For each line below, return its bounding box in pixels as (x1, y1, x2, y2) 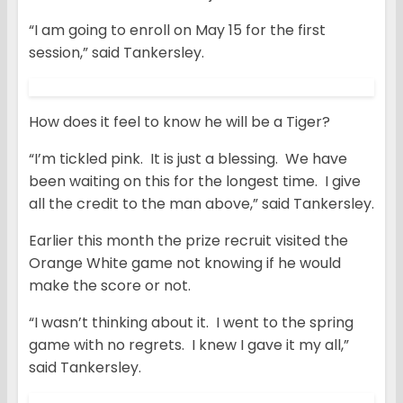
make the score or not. (29, 275, 191, 297)
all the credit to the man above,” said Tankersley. (29, 193, 374, 215)
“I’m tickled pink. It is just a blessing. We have (29, 148, 347, 170)
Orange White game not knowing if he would (29, 253, 341, 274)
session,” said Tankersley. (29, 42, 204, 64)
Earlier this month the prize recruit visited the (29, 230, 348, 252)
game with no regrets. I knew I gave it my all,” (29, 335, 349, 356)
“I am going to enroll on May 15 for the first (29, 20, 326, 41)
